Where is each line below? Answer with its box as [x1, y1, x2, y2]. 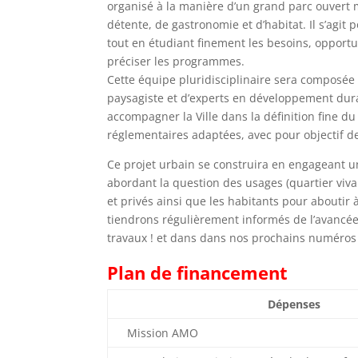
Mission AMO [127, 325, 199, 341]
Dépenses [268, 296, 321, 312]
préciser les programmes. [107, 53, 245, 69]
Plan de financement [107, 261, 288, 285]
